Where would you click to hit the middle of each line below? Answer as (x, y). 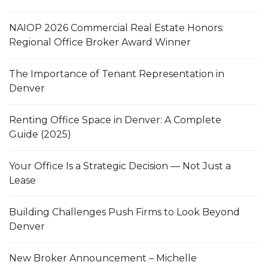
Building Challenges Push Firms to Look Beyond (124, 212)
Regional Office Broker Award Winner (100, 42)
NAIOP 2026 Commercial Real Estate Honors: (116, 28)
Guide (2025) (40, 134)
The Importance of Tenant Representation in (117, 74)
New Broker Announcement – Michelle (103, 258)
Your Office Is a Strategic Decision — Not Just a (120, 166)
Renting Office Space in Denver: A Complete (115, 120)
